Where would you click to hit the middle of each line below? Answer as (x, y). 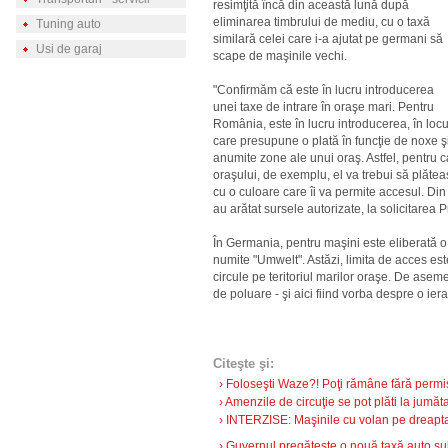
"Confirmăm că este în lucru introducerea (323, 90)
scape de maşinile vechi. (280, 56)
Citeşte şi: (243, 363)
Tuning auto (68, 24)
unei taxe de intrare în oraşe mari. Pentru (323, 107)
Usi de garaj (68, 49)
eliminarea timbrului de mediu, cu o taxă (321, 22)
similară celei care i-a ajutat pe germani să (328, 39)
